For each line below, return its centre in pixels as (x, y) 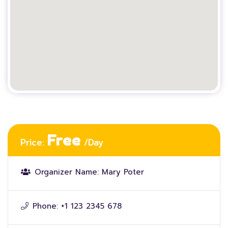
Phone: (45, 206)
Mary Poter (123, 172)
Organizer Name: (67, 172)
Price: (34, 142)
